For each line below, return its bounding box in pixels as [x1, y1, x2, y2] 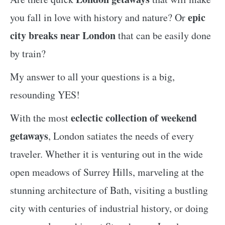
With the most [10, 110, 71, 125]
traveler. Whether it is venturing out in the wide [10, 147, 203, 161]
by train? [10, 46, 46, 60]
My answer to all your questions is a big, [10, 69, 175, 83]
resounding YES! [10, 87, 80, 101]
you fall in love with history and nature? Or [10, 10, 188, 24]
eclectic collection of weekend [71, 110, 197, 125]
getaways [10, 128, 48, 143]
